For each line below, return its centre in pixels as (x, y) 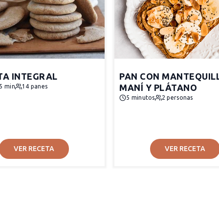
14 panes (35, 86)
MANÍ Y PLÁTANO (158, 88)
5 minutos (141, 98)
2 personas (177, 98)
